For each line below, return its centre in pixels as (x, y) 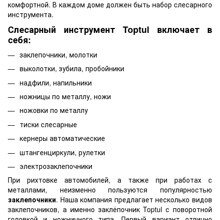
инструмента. (31, 14)
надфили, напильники (56, 82)
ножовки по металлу (54, 110)
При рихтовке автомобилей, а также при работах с (110, 180)
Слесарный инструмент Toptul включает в (110, 30)
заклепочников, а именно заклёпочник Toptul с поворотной (110, 209)
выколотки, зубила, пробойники (72, 69)
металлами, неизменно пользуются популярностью (110, 190)
